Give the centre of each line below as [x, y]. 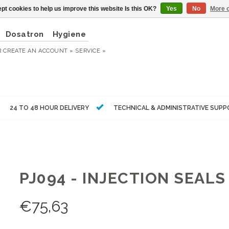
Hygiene [69, 34]
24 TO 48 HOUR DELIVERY [49, 108]
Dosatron [25, 34]
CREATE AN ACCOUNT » [38, 51]
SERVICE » [91, 51]
